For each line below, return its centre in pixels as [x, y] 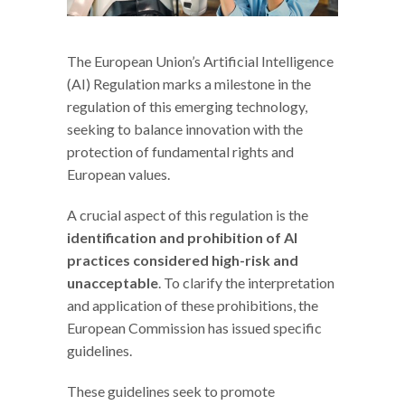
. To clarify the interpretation [246, 282]
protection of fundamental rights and [180, 151]
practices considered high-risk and [183, 259]
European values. [118, 174]
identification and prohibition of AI [182, 237]
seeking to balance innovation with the [185, 128]
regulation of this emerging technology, [187, 106]
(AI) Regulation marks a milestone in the [189, 83]
